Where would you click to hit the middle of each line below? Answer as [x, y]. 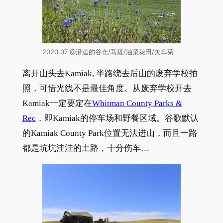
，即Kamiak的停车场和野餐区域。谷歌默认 [117, 118]
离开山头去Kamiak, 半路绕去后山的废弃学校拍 [110, 73]
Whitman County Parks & [137, 103]
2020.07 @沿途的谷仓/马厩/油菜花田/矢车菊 [108, 52]
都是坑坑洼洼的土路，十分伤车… [86, 148]
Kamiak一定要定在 [57, 103]
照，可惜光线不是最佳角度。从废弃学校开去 [107, 88]
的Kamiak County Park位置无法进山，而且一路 [110, 133]
